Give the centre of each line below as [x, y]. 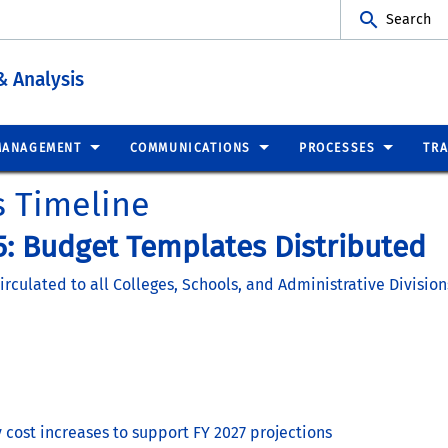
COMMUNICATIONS [190, 147]
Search [409, 19]
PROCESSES [337, 147]
